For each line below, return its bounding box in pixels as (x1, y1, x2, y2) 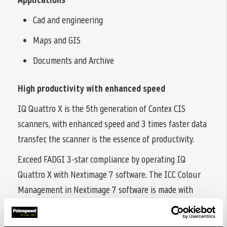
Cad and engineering (33, 14, 103, 27)
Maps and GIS (33, 34, 81, 47)
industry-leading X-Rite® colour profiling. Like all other (18, 199, 208, 212)
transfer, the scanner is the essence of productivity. (18, 133, 194, 146)
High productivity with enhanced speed (18, 82, 165, 95)
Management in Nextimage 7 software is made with (18, 183, 193, 197)
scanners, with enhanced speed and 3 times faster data (18, 118, 207, 131)
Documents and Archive (33, 54, 114, 67)
